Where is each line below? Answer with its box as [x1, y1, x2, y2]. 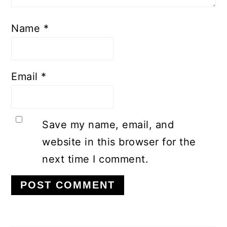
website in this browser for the [42, 136, 196, 148]
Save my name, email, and [42, 119, 174, 131]
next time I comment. [42, 153, 149, 166]
